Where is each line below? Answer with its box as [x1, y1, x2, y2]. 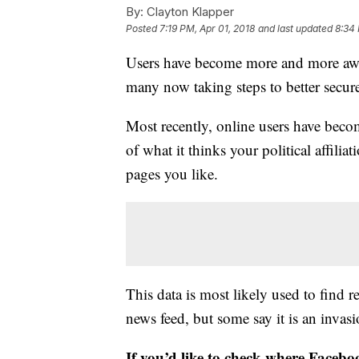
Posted [126, 22, 159, 35]
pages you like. [126, 163, 218, 184]
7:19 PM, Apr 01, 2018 [159, 22, 255, 35]
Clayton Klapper [143, 4, 234, 20]
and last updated [258, 22, 333, 35]
